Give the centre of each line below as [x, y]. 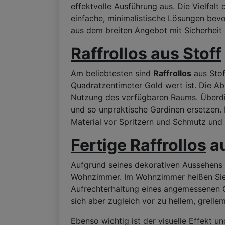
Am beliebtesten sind [112, 74]
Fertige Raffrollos [139, 145]
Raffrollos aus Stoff [146, 54]
